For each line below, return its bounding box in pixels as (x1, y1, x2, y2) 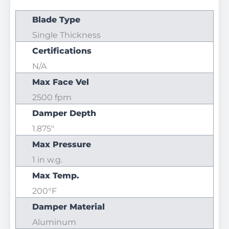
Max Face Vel (32, 77, 89, 87)
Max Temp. (32, 171, 79, 180)
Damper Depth (32, 108, 96, 118)
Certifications (32, 46, 91, 56)
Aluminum (32, 217, 76, 227)
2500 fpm (32, 93, 72, 102)
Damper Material (32, 202, 105, 212)
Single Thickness (32, 30, 101, 40)
